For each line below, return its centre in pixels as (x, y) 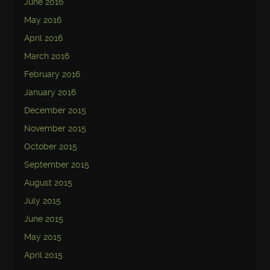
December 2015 (55, 110)
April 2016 (44, 38)
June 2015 (44, 219)
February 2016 (52, 74)
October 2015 (51, 146)
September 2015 (57, 165)
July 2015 (43, 201)
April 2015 (44, 255)
